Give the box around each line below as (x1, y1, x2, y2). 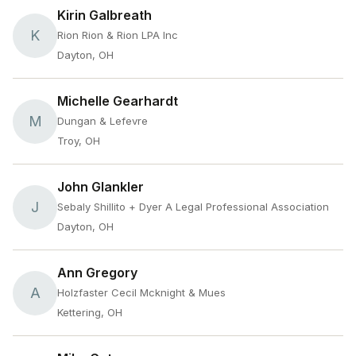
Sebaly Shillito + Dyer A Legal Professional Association (57, 200, 329, 213)
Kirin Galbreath (57, 7, 152, 23)
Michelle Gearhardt (57, 93, 178, 109)
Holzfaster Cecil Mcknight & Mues (57, 286, 226, 299)
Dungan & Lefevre (57, 114, 148, 127)
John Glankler (57, 179, 144, 195)
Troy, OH (57, 134, 100, 147)
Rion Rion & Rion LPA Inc (57, 29, 178, 41)
